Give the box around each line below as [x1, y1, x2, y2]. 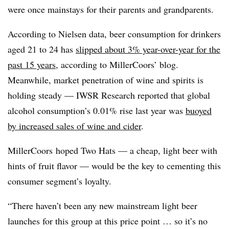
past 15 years [8, 58, 56, 71]
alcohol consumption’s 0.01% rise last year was [8, 104, 186, 117]
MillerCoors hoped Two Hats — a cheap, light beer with [8, 144, 217, 156]
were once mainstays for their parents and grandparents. [8, 3, 214, 15]
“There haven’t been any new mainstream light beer [8, 199, 197, 212]
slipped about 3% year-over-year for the [76, 42, 220, 55]
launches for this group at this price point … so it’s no [8, 214, 208, 227]
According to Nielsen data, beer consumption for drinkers [8, 27, 221, 40]
